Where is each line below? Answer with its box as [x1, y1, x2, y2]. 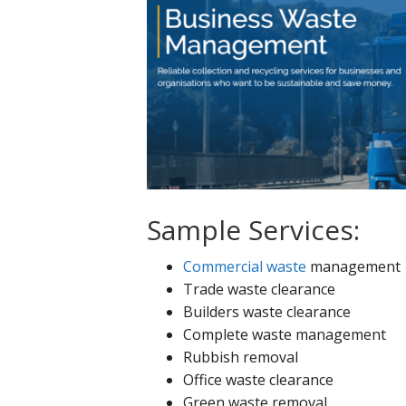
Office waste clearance [183, 369, 333, 390]
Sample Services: [147, 210, 360, 248]
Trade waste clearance [183, 278, 335, 299]
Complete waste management [183, 324, 386, 344]
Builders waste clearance [183, 301, 351, 322]
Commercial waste [183, 256, 306, 276]
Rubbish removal [183, 346, 298, 367]
